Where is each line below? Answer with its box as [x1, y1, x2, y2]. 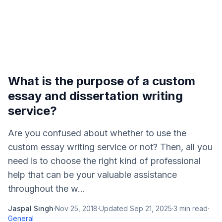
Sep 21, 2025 [130, 204, 172, 213]
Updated [99, 204, 130, 213]
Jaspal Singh [8, 204, 54, 213]
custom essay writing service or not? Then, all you [8, 142, 213, 152]
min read [177, 204, 208, 213]
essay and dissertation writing [8, 89, 183, 103]
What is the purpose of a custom [8, 74, 195, 88]
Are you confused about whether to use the [8, 128, 186, 138]
